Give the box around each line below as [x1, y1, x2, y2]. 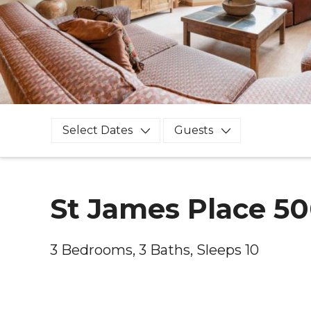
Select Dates [62, 123, 133, 137]
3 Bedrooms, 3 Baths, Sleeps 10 [50, 241, 259, 258]
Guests [174, 123, 213, 137]
